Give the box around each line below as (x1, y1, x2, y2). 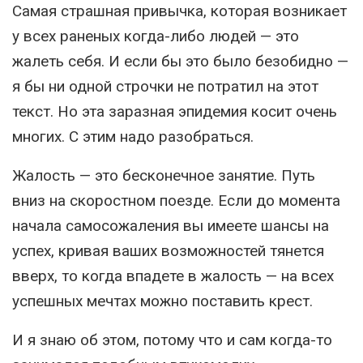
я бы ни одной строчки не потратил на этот (12, 77, 318, 96)
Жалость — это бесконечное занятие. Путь (12, 166, 315, 185)
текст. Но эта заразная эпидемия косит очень (12, 102, 337, 121)
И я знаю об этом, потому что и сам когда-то (12, 331, 332, 349)
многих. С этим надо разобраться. (12, 127, 254, 146)
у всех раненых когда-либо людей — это (12, 27, 299, 45)
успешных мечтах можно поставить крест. (12, 292, 313, 310)
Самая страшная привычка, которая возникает (12, 2, 347, 20)
